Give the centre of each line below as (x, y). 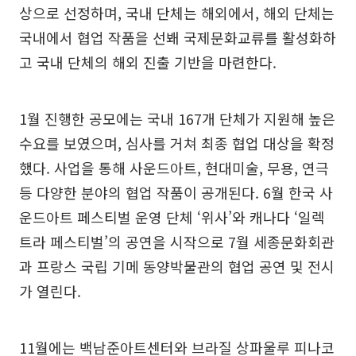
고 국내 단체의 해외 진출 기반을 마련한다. (148, 62)
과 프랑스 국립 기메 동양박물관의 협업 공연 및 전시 (177, 266)
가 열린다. (50, 290)
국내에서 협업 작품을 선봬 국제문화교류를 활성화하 (178, 37)
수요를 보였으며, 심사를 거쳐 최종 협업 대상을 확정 (177, 143)
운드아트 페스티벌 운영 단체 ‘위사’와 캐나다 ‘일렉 (172, 217)
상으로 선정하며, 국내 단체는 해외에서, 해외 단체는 (177, 12)
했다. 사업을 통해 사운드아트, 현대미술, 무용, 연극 (174, 167)
